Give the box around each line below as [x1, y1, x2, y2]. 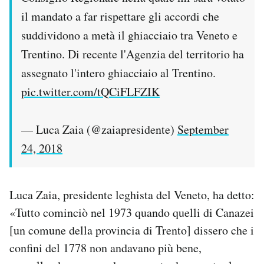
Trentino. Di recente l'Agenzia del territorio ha [21, 46, 244, 62]
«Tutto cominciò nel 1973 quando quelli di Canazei [9, 204, 254, 221]
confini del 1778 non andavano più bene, [9, 240, 202, 256]
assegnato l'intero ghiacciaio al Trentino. [21, 65, 216, 81]
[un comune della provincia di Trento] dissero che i [9, 222, 254, 239]
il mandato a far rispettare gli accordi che [21, 8, 219, 25]
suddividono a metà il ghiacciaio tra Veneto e [21, 27, 237, 44]
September [177, 121, 229, 138]
